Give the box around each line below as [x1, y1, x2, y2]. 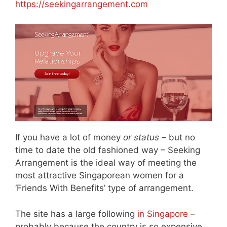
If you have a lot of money [15, 132, 123, 143]
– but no [159, 132, 195, 143]
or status [123, 132, 159, 143]
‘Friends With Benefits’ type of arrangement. [15, 183, 194, 194]
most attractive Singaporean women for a [15, 170, 184, 181]
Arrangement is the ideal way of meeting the [15, 158, 197, 168]
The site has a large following [15, 208, 137, 219]
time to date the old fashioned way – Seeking [15, 145, 200, 156]
